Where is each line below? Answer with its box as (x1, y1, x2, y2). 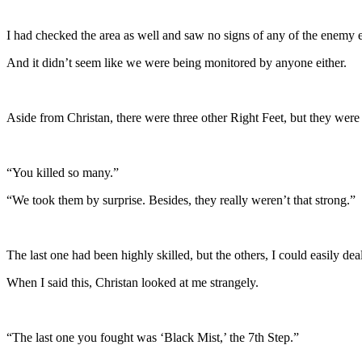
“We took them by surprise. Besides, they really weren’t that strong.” (6, 192, 356, 207)
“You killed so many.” (6, 165, 119, 179)
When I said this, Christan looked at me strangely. (6, 275, 259, 289)
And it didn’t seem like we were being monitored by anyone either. (6, 55, 347, 69)
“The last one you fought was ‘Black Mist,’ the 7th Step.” (6, 330, 299, 344)
